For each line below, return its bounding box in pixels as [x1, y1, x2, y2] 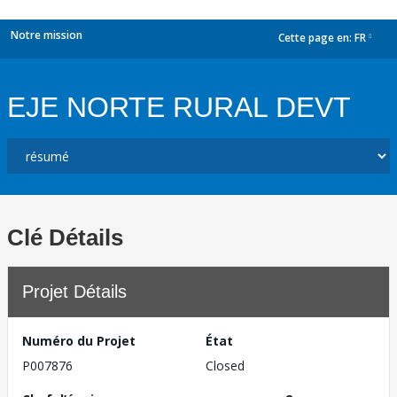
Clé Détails [7, 224, 123, 251]
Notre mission [11, 27, 82, 43]
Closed [206, 357, 245, 374]
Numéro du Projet [22, 332, 136, 349]
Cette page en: [278, 30, 354, 46]
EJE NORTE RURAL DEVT [7, 91, 351, 123]
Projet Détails [22, 282, 127, 301]
